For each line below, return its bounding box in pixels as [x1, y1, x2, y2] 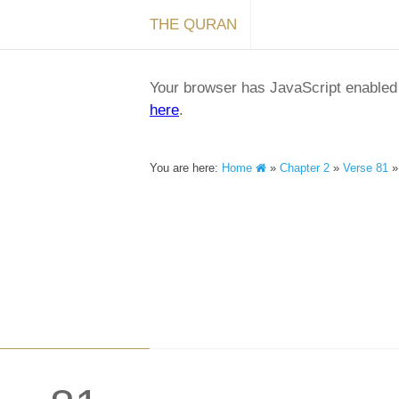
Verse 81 [343, 161, 388, 175]
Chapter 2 [280, 161, 330, 175]
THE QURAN [150, 16, 237, 33]
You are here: [150, 161, 222, 175]
